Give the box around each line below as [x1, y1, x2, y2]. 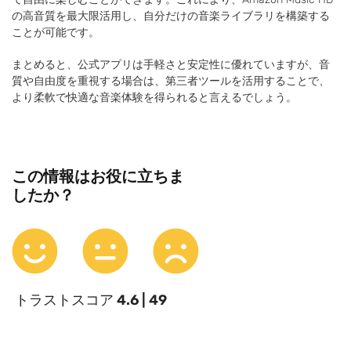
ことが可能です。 [12, 25, 100, 39]
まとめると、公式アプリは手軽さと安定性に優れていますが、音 [12, 57, 330, 71]
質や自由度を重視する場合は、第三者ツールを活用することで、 [12, 74, 330, 88]
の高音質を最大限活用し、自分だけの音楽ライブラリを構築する [12, 9, 330, 23]
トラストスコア [15, 291, 117, 309]
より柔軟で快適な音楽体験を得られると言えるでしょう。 [12, 90, 297, 104]
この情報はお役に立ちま [12, 166, 184, 186]
